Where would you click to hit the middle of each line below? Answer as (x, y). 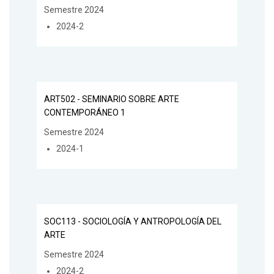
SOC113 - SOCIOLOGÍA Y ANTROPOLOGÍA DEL (133, 221)
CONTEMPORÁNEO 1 (85, 113)
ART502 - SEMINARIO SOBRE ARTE (112, 99)
